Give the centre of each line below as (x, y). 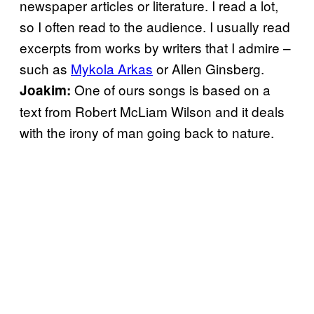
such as (45, 68)
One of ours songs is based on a (171, 89)
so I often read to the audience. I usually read (155, 26)
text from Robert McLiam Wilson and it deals (152, 111)
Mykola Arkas (112, 68)
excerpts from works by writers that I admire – (155, 47)
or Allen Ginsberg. (209, 68)
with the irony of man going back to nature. (147, 132)
